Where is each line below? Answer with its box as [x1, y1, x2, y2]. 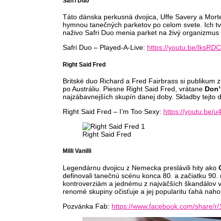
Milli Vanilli [63, 147, 91, 154]
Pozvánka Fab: [63, 202, 111, 210]
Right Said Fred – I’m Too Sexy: [63, 108, 163, 116]
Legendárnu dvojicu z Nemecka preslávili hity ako [63, 163, 219, 172]
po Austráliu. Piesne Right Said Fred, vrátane [63, 85, 205, 93]
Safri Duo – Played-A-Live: [63, 43, 147, 52]
